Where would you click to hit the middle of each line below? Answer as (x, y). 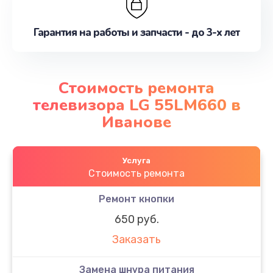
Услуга (136, 160)
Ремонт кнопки (136, 199)
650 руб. (136, 219)
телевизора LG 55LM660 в (136, 105)
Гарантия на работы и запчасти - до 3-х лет (136, 33)
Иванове (136, 122)
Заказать (136, 240)
